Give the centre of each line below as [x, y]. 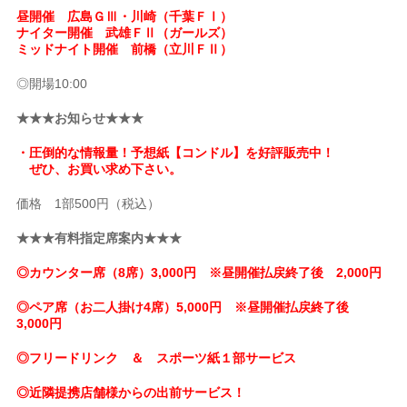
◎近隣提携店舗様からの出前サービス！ [131, 392]
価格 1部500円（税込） [89, 203]
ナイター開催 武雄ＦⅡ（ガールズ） [125, 33]
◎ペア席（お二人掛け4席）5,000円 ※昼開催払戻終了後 [189, 307]
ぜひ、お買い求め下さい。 [99, 169]
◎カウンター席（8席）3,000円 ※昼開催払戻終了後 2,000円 [199, 273]
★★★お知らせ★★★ [80, 118]
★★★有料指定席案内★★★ [99, 238]
